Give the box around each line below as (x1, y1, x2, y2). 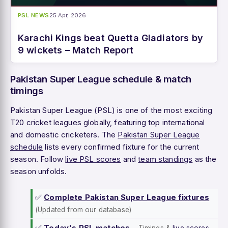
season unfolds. (10, 166, 67, 177)
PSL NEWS (18, 12, 49, 19)
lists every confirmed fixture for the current (43, 142, 199, 152)
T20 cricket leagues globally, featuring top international (10, 118, 205, 128)
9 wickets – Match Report (18, 45, 134, 56)
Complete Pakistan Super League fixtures (44, 192, 210, 203)
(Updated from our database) (35, 206, 132, 214)
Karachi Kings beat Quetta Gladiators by (18, 33, 203, 44)
